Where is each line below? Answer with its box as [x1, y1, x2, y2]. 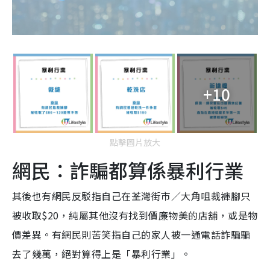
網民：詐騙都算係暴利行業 [12, 156, 243, 184]
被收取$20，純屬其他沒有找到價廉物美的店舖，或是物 [12, 208, 258, 223]
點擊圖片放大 [110, 136, 160, 149]
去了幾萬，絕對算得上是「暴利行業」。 [12, 246, 191, 262]
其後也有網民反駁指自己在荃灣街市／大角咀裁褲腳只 [12, 189, 251, 204]
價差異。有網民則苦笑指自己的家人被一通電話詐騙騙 [12, 227, 251, 242]
